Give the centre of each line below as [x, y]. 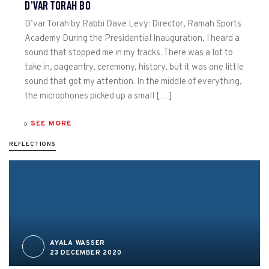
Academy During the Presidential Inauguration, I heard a [132, 38]
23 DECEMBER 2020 [86, 253]
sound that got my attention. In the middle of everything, [133, 82]
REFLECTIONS [32, 145]
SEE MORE [51, 124]
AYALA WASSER [78, 243]
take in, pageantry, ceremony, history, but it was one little [134, 67]
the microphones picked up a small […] [98, 96]
